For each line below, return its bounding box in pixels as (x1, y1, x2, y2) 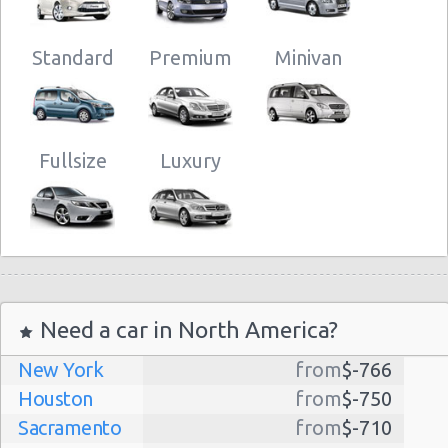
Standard (31, 45, 114, 69)
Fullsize (38, 148, 107, 172)
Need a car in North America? (35, 316, 338, 342)
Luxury (160, 148, 221, 172)
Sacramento (18, 415, 121, 439)
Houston (18, 386, 93, 410)
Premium (149, 45, 232, 69)
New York (18, 357, 103, 381)
